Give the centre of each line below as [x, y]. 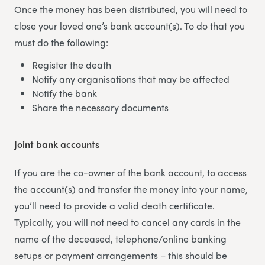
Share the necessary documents [100, 107]
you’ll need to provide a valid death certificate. [114, 205]
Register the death [72, 64]
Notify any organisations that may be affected [131, 79]
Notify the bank [64, 93]
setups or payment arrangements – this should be [121, 255]
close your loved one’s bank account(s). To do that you [130, 25]
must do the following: [61, 42]
